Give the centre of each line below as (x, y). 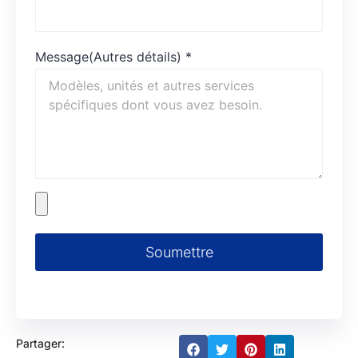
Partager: (40, 344)
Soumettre (179, 253)
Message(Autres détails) (108, 57)
